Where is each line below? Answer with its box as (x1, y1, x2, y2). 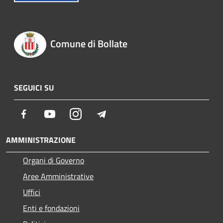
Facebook (29, 108, 60, 120)
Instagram (81, 108, 115, 120)
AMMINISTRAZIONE (6, 134, 76, 146)
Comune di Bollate (50, 36, 127, 52)
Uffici (23, 186, 40, 199)
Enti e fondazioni (23, 202, 80, 215)
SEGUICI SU (14, 82, 54, 94)
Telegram (107, 108, 138, 120)
